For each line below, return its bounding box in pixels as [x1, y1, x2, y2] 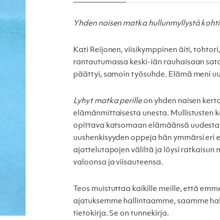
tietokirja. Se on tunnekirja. [73, 210, 169, 218]
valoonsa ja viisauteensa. [73, 159, 163, 167]
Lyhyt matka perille [73, 97, 142, 106]
